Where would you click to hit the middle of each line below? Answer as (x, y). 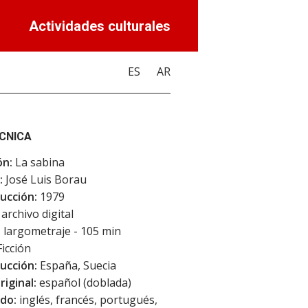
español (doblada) (84, 283)
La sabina (38, 162)
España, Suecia (77, 265)
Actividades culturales (100, 26)
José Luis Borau (45, 179)
